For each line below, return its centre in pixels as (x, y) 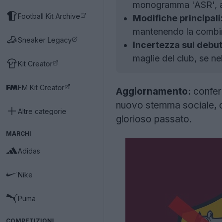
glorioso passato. (154, 119)
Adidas (29, 151)
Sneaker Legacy (45, 40)
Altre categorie (42, 111)
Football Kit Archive (49, 16)
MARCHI (19, 134)
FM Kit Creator (41, 87)
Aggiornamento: (153, 91)
